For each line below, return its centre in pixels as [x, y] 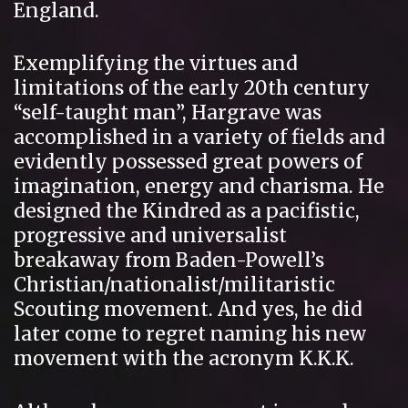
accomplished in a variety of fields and [199, 138]
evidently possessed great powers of [188, 162]
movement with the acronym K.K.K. [184, 359]
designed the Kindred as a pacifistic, [187, 211]
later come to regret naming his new [190, 334]
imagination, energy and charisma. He [199, 187]
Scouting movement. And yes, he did [188, 310]
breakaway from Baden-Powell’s [169, 260]
